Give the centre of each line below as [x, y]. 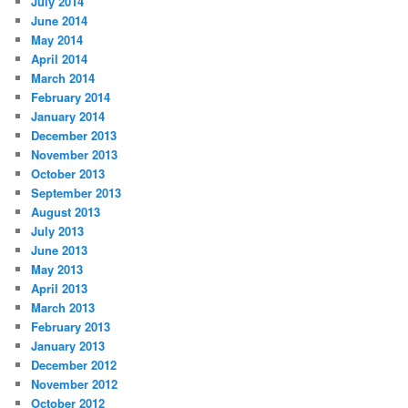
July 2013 [58, 230]
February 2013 [71, 326]
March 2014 [63, 77]
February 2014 [71, 97]
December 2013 [74, 135]
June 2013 [60, 250]
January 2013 [68, 345]
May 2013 [57, 269]
